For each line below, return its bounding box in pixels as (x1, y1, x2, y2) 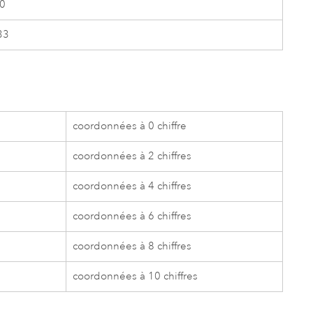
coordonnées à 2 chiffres (73, 149, 192, 163)
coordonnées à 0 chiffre (73, 119, 187, 133)
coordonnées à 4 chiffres (73, 179, 192, 193)
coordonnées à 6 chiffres (73, 209, 192, 223)
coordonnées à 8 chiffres (73, 239, 192, 253)
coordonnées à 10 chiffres (73, 269, 198, 283)
